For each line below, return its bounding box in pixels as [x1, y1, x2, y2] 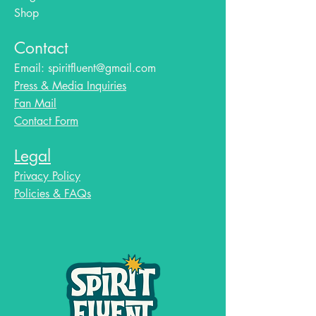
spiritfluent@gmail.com [48, 61, 156, 76]
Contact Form [14, 114, 78, 129]
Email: [14, 61, 48, 76]
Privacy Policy [14, 169, 80, 184]
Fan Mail [14, 96, 56, 111]
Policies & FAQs [14, 186, 91, 202]
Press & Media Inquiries [14, 78, 126, 94]
